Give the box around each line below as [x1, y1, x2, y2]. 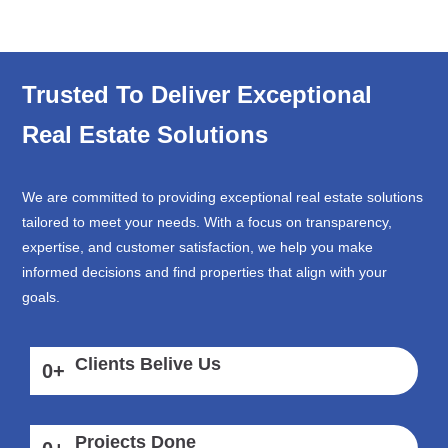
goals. [22, 288, 61, 305]
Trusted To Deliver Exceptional [22, 80, 373, 108]
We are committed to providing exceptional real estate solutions [22, 188, 424, 205]
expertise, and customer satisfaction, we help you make [22, 238, 374, 255]
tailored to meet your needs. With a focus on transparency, [22, 213, 393, 230]
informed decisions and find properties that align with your [22, 263, 388, 280]
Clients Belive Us [75, 354, 221, 375]
